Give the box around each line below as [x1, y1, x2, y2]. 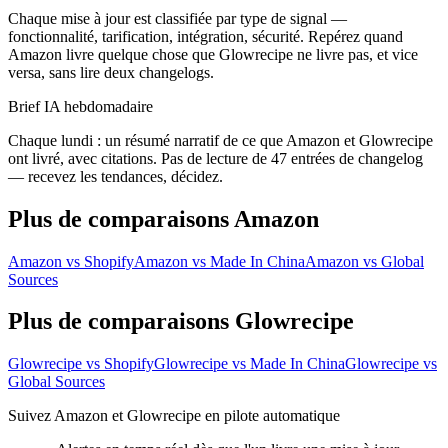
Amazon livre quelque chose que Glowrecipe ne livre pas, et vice [8, 45, 418, 63]
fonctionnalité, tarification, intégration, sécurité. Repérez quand [8, 27, 403, 45]
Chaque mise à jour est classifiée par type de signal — [8, 9, 347, 27]
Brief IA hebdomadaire [8, 97, 153, 115]
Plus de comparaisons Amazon [8, 205, 319, 232]
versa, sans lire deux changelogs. [8, 63, 214, 81]
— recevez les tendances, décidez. [8, 167, 223, 185]
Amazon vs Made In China [134, 252, 305, 270]
